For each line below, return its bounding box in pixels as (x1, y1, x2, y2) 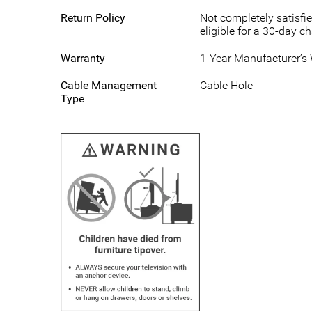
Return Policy (61, 11, 125, 24)
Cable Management (61, 79, 157, 92)
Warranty (61, 52, 105, 65)
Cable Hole (200, 79, 253, 92)
